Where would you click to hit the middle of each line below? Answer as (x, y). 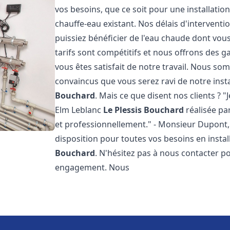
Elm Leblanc (79, 110)
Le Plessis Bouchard (144, 110)
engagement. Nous (92, 167)
